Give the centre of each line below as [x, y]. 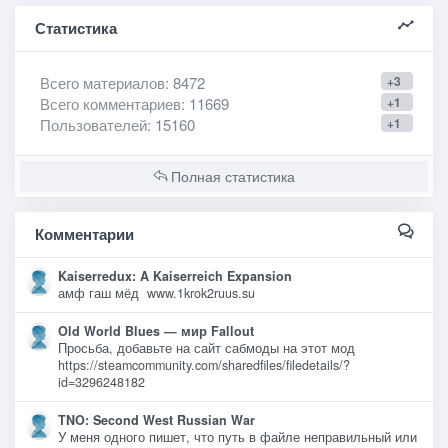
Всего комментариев [110, 104]
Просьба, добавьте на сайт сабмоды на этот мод [206, 348]
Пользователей [93, 125]
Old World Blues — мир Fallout [156, 331]
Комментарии [84, 234]
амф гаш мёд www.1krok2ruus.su [156, 293]
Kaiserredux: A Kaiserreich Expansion [175, 276]
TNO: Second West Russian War [156, 420]
